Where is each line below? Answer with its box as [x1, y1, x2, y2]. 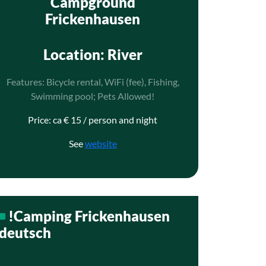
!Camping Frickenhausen [8, 207, 170, 224]
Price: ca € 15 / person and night [28, 114, 157, 125]
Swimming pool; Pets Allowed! [31, 90, 154, 102]
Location [43, 46, 100, 63]
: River [100, 46, 142, 63]
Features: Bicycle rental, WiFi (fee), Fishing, [6, 76, 179, 87]
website [84, 138, 117, 149]
